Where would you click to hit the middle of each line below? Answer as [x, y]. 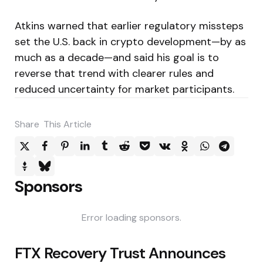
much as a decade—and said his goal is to [117, 57]
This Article [68, 124]
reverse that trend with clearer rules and [114, 73]
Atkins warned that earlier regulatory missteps [129, 26]
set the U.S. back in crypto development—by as [130, 41]
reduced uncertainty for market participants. [124, 89]
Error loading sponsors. [131, 217]
